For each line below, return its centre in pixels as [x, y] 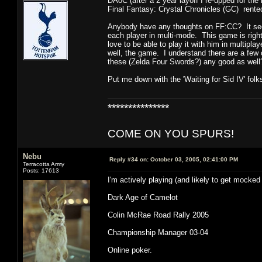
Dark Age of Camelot [143, 197]
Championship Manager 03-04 [158, 232]
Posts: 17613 [41, 170]
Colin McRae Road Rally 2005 [158, 215]
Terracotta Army [44, 164]
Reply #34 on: [129, 159]
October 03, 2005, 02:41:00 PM [193, 159]
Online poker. [130, 250]
